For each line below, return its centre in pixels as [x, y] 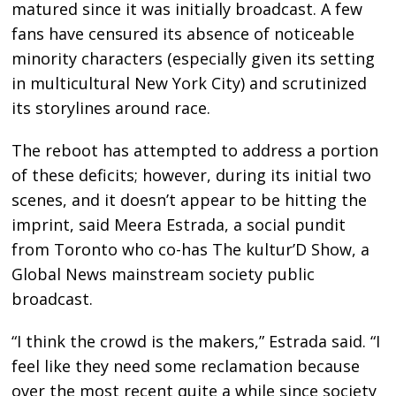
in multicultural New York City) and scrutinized [190, 84]
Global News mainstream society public [164, 274]
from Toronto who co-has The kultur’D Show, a [191, 250]
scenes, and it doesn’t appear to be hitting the [190, 200]
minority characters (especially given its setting [194, 59]
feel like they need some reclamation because [186, 366]
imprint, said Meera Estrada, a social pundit [179, 225]
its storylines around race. [111, 108]
